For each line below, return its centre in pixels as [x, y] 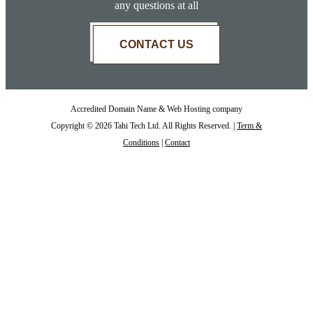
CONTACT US [156, 45]
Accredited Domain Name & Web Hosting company [156, 109]
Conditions [141, 143]
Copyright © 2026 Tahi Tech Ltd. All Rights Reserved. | [144, 126]
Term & [249, 126]
